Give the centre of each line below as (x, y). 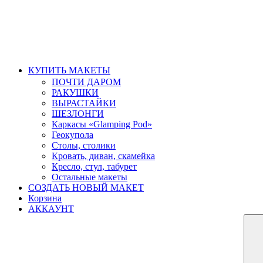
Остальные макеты (90, 177)
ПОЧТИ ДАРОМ (86, 82)
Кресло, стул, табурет (94, 166)
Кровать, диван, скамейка (103, 156)
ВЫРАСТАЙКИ (84, 103)
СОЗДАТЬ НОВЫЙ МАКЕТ (86, 188)
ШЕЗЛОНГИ (78, 114)
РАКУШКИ (75, 92)
